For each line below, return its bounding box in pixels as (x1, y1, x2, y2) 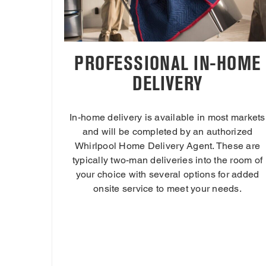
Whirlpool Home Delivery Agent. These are (74, 140, 261, 152)
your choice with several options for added (75, 169, 259, 180)
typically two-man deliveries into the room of (72, 154, 263, 166)
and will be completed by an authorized (82, 126, 253, 138)
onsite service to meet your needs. (93, 183, 242, 195)
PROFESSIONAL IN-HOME (74, 52, 261, 75)
